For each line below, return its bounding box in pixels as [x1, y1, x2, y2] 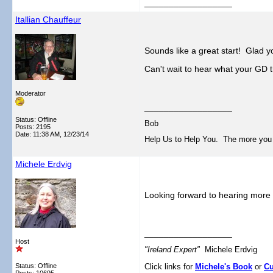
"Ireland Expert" [144, 245, 205, 254]
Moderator [15, 90, 46, 97]
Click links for [144, 262, 195, 271]
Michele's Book [195, 262, 252, 271]
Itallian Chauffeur [15, 15, 81, 24]
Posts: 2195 [15, 123, 51, 130]
